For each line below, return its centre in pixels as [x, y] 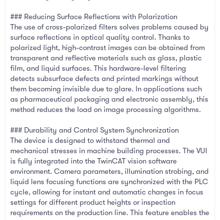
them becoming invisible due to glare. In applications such [106, 89]
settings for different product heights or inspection [93, 203]
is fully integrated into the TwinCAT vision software [94, 161]
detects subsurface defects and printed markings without [104, 79]
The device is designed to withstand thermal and [90, 141]
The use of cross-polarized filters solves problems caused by [110, 27]
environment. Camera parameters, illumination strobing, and [110, 172]
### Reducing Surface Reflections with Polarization [94, 17]
